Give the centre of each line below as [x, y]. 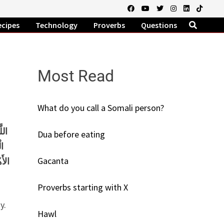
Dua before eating [71, 134]
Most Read [75, 76]
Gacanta [53, 161]
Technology [56, 25]
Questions [159, 25]
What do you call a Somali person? [100, 108]
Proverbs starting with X [82, 187]
